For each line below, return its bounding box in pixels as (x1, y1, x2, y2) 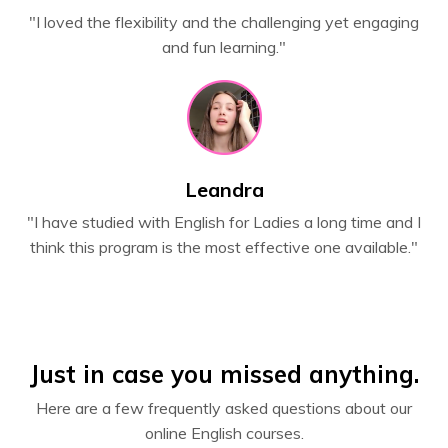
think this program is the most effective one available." (30, 236, 418, 257)
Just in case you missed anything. (29, 358, 419, 389)
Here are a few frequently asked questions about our (36, 397, 412, 418)
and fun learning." (162, 36, 286, 57)
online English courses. (144, 422, 304, 443)
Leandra (184, 176, 264, 202)
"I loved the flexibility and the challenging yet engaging (29, 11, 419, 32)
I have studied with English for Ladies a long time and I (34, 211, 421, 232)
